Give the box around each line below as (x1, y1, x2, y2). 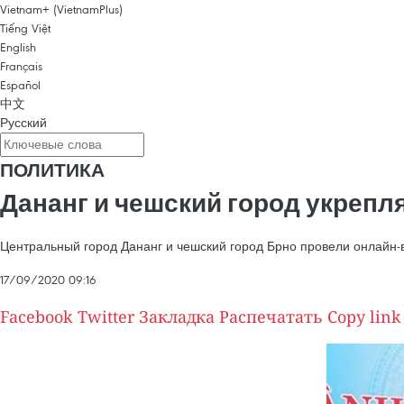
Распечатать (219, 306, 323, 327)
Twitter (78, 306, 134, 327)
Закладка (139, 306, 215, 327)
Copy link (327, 306, 401, 327)
